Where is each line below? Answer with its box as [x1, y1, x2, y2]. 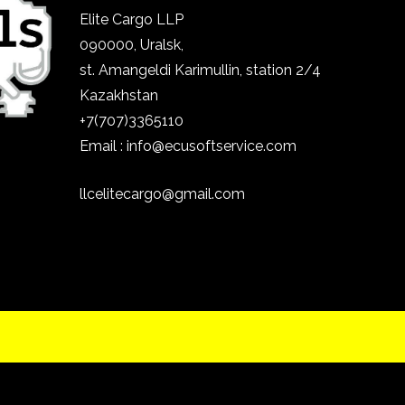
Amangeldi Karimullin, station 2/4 [99, 61, 322, 79]
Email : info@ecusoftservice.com [80, 137, 297, 155]
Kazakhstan [80, 86, 163, 104]
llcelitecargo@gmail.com [80, 185, 246, 203]
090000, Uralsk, [80, 35, 184, 53]
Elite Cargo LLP [80, 10, 184, 28]
